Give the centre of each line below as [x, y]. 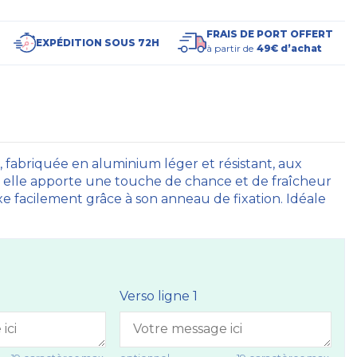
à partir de [229, 48]
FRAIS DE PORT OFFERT [269, 33]
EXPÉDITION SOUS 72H [98, 42]
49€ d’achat [289, 48]
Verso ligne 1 [158, 296]
